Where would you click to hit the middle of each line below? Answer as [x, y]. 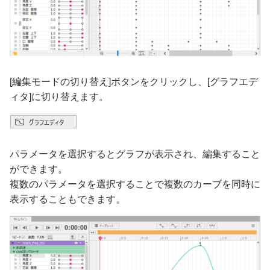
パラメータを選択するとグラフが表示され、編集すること [135, 154]
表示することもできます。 [67, 199]
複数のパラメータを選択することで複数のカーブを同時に [135, 184]
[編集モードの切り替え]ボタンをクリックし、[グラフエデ [134, 82]
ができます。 [39, 169]
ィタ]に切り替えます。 [59, 97]
